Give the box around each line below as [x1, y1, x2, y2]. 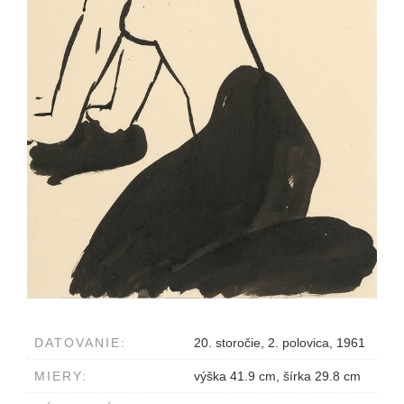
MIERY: [34, 369, 87, 384]
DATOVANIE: [34, 335, 126, 351]
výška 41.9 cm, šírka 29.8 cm [194, 369, 361, 384]
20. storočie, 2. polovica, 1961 [194, 335, 365, 351]
